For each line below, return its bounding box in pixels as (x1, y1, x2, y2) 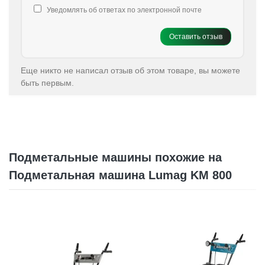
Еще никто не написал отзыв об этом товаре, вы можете (21, 66, 240, 75)
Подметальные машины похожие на (9, 151, 222, 164)
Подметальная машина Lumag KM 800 (9, 169, 232, 182)
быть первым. (21, 78, 74, 88)
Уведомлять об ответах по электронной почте (47, 6, 202, 14)
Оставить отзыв (169, 33, 222, 41)
